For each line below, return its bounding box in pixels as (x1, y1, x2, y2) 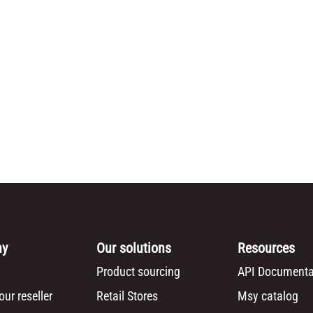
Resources (237, 240, 295, 257)
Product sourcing (96, 264, 181, 279)
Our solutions (96, 240, 172, 257)
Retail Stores (96, 289, 159, 304)
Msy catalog (237, 289, 298, 304)
